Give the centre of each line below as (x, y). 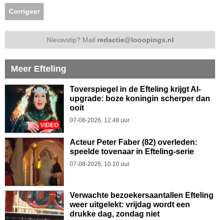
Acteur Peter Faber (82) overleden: (134, 142)
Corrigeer (24, 11)
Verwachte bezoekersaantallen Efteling (142, 195)
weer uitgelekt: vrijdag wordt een (130, 204)
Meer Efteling (39, 69)
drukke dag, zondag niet (115, 214)
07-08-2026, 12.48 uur (100, 120)
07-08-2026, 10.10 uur (100, 164)
